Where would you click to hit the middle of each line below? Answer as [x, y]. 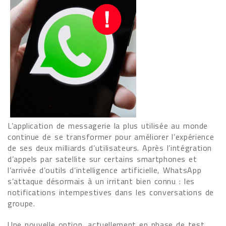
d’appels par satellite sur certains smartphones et [102, 159]
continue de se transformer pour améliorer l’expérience [111, 137]
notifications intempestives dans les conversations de [111, 192]
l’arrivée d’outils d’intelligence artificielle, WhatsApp [105, 170]
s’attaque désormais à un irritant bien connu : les [101, 181]
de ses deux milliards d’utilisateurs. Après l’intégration [110, 148]
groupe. [21, 203]
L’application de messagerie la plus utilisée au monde [108, 126]
